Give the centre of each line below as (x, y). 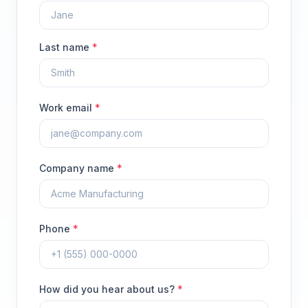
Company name (78, 168)
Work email (67, 108)
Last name (66, 47)
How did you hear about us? (108, 289)
